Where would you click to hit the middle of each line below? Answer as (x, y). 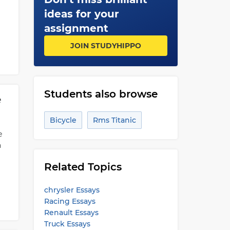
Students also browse (101, 94)
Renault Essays (71, 213)
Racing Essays (70, 201)
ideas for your (81, 14)
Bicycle (63, 120)
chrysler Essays (72, 190)
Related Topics (83, 167)
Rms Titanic (114, 120)
